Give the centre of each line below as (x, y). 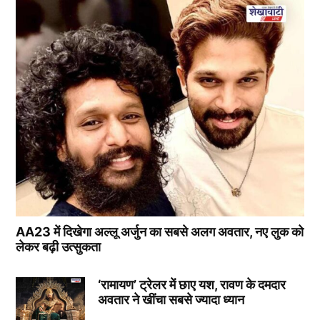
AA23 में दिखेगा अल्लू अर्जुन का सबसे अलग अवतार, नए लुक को (160, 232)
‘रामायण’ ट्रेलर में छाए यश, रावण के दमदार (191, 285)
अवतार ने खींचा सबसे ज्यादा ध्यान (171, 300)
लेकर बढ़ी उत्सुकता (59, 247)
